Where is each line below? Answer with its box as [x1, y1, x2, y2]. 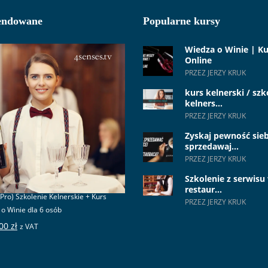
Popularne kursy [143, 15, 220, 28]
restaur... [185, 184, 222, 196]
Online [185, 54, 212, 66]
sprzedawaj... [185, 141, 239, 153]
